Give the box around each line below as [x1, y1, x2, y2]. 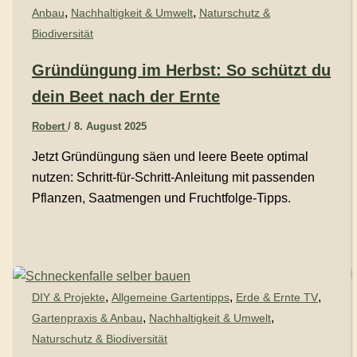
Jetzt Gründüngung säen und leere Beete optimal [31, 149, 308, 163]
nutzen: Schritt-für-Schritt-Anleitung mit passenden [31, 170, 315, 184]
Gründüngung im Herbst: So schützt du [31, 61, 331, 79]
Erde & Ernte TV [235, 290, 318, 304]
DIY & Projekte [31, 290, 105, 304]
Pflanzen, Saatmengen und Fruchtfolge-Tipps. [31, 190, 291, 205]
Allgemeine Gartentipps [111, 290, 229, 304]
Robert [31, 120, 68, 132]
